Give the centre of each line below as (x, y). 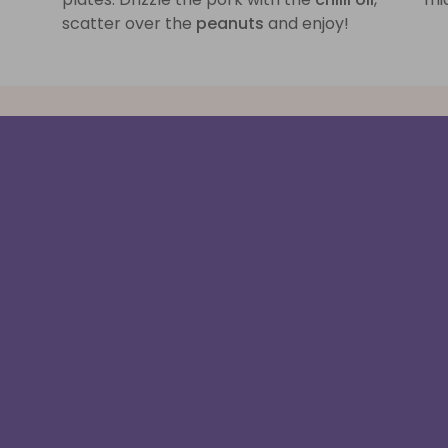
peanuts (229, 23)
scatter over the (128, 23)
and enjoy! (306, 23)
